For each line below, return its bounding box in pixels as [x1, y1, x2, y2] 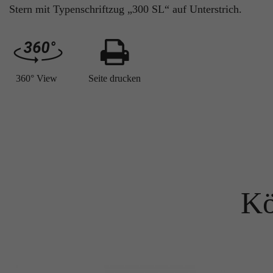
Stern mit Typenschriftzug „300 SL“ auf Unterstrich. [9, 2, 242, 15]
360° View [16, 73, 57, 83]
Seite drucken [88, 73, 141, 83]
